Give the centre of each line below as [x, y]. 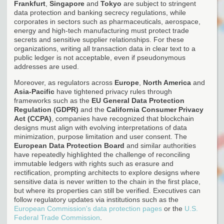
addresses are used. [46, 66]
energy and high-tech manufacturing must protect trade [101, 30]
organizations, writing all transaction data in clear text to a [105, 48]
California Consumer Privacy [155, 109]
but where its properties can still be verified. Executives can [107, 190]
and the [92, 109]
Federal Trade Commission [57, 217]
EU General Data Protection [138, 100]
